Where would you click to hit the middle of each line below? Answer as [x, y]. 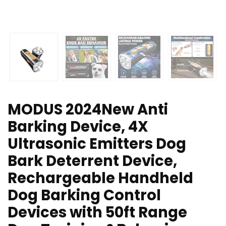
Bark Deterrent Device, [92, 161]
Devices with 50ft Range [97, 213]
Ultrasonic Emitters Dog [97, 144]
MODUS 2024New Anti [88, 110]
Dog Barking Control [84, 195]
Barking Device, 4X [78, 127]
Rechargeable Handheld [100, 178]
